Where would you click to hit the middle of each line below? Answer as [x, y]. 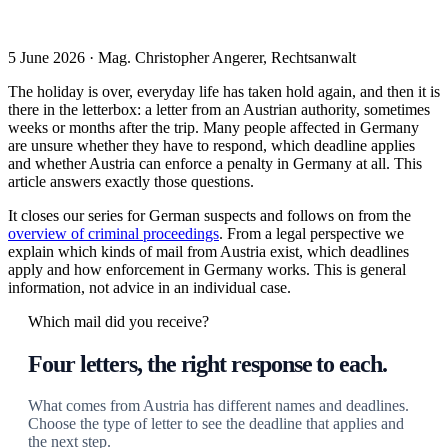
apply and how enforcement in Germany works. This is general [207, 269]
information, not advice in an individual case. [149, 287]
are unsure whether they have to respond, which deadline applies [211, 145]
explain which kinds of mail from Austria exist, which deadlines [208, 251]
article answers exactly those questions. [131, 181]
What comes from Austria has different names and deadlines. [218, 405]
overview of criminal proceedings [113, 233]
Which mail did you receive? [118, 321]
